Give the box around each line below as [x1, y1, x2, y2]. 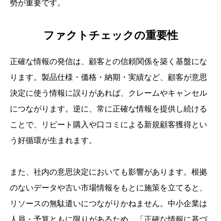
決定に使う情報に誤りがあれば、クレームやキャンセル [10, 89, 207, 98]
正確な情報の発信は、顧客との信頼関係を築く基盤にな [10, 57, 207, 66]
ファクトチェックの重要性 [43, 29, 178, 42]
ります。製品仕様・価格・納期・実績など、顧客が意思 [10, 73, 207, 82]
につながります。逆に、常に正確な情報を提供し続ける [10, 105, 207, 113]
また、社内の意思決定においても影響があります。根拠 [10, 168, 207, 177]
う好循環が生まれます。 [10, 136, 97, 145]
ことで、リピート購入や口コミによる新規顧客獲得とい [10, 120, 207, 129]
